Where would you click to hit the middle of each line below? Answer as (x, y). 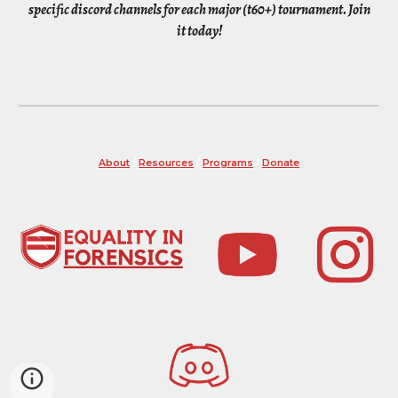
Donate (281, 163)
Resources (166, 163)
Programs (228, 163)
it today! (199, 31)
